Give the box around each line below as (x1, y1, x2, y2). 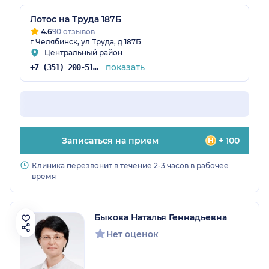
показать (105, 62, 145, 73)
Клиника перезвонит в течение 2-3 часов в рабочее (32, 161, 229, 171)
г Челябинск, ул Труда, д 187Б (30, 37, 141, 47)
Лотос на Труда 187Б (30, 14, 121, 25)
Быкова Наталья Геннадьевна (94, 212, 227, 223)
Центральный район (44, 48, 122, 58)
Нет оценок (106, 229, 159, 240)
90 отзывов (52, 27, 95, 37)
